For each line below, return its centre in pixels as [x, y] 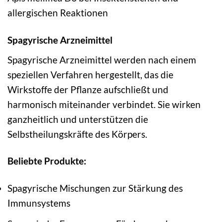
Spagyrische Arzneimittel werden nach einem [102, 59]
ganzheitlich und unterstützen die [78, 119]
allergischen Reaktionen [58, 12]
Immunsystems [39, 203]
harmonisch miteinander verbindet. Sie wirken [104, 104]
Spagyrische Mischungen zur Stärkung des [95, 188]
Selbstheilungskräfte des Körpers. [77, 134]
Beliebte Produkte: [47, 161]
